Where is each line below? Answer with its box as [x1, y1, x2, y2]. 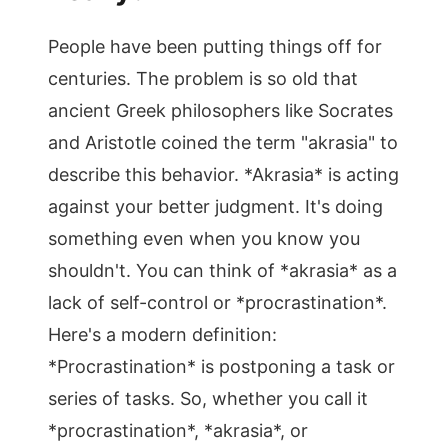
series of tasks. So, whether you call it [48, 388, 368, 409]
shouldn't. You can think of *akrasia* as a [48, 260, 397, 281]
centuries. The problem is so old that [48, 68, 358, 89]
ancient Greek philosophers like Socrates [48, 100, 393, 121]
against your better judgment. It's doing [48, 196, 383, 217]
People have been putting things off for [48, 36, 382, 57]
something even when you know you [48, 228, 360, 249]
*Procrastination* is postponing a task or [48, 356, 395, 377]
